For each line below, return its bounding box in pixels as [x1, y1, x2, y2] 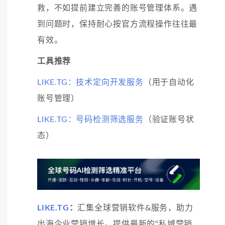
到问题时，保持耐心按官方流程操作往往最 [37, 20, 198, 28]
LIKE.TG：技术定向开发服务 [37, 78, 144, 86]
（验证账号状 [143, 115, 194, 124]
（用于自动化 [143, 78, 194, 86]
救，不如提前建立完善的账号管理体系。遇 [37, 4, 198, 12]
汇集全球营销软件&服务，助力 [77, 204, 193, 212]
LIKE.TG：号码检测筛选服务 [37, 115, 144, 124]
